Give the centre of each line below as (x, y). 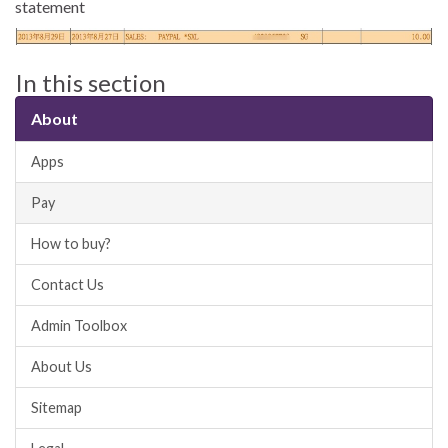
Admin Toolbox (79, 325)
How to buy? (71, 243)
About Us (61, 366)
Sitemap (56, 407)
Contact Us (67, 284)
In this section (90, 82)
